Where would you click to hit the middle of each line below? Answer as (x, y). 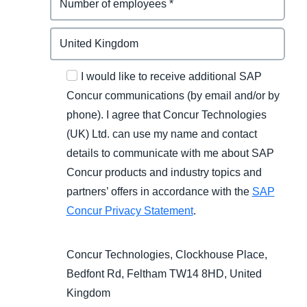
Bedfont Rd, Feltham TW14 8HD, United (164, 274)
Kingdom (88, 293)
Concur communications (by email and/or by (173, 96)
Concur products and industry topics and (164, 173)
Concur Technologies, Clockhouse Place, (167, 255)
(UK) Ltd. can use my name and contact (161, 134)
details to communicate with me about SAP (170, 153)
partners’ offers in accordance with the (159, 192)
